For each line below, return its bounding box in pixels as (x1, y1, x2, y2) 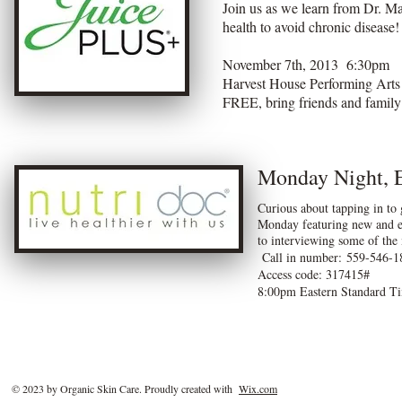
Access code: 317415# (258, 266, 370, 283)
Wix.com (239, 381, 277, 396)
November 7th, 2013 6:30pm (223, 55, 389, 74)
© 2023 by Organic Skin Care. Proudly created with (12, 381, 239, 396)
